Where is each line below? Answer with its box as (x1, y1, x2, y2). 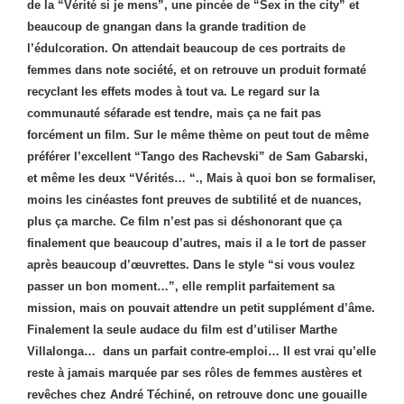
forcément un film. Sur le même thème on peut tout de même (27, 128, 369, 142)
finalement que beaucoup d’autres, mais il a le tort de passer (27, 236, 366, 250)
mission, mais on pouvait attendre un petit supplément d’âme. (27, 301, 375, 315)
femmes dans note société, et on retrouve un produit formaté (27, 63, 366, 77)
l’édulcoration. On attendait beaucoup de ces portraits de (27, 41, 345, 55)
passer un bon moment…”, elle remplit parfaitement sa (27, 280, 335, 293)
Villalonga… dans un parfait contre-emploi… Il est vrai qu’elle (27, 344, 376, 358)
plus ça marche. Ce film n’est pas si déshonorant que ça (27, 215, 342, 228)
